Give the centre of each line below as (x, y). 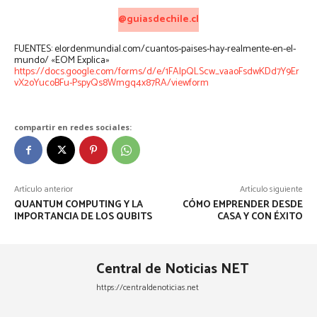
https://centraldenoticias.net (148, 288)
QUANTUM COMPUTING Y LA (79, 205)
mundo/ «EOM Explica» (62, 61)
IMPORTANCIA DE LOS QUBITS (83, 217)
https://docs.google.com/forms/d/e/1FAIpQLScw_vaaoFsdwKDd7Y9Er (157, 72)
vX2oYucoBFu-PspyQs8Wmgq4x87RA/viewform (111, 83)
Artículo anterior (44, 190)
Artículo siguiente (271, 190)
